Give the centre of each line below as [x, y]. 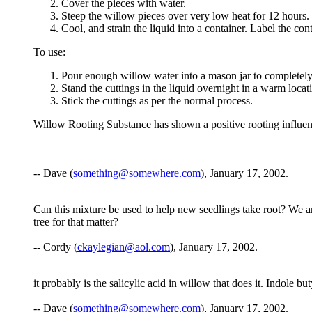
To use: [49, 52]
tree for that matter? [76, 222]
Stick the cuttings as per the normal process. [157, 101]
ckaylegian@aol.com [124, 247]
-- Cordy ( [55, 247]
